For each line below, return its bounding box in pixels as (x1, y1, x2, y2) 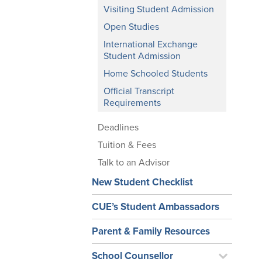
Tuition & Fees (98, 139, 156, 151)
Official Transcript (104, 85, 174, 97)
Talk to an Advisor (98, 157, 170, 168)
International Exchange (104, 39, 198, 50)
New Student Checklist (92, 176, 193, 188)
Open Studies (104, 21, 159, 33)
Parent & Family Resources (92, 225, 210, 237)
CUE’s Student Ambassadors (92, 201, 219, 213)
